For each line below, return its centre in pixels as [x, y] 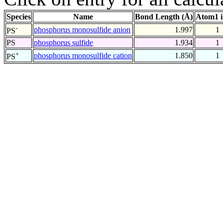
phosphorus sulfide [63, 43]
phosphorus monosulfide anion [82, 30]
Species [19, 17]
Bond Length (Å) [164, 17]
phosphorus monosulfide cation [83, 56]
